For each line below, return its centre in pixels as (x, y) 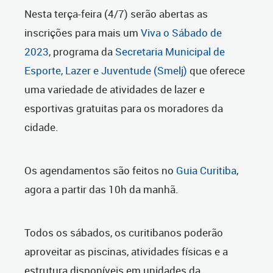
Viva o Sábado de (181, 33)
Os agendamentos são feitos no (100, 171)
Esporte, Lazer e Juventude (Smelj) (106, 71)
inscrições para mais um (83, 33)
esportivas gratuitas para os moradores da (124, 108)
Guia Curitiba (206, 171)
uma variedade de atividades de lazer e (115, 90)
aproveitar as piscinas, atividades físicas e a (126, 252)
